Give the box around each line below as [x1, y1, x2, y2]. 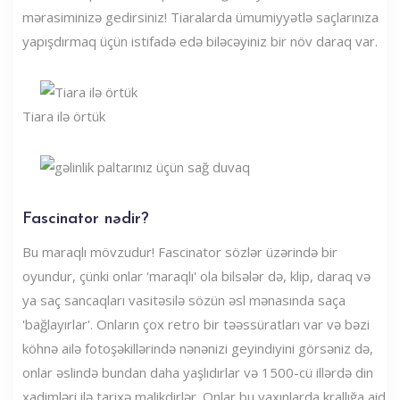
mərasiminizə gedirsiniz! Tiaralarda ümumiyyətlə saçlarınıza [22, 7, 379, 26]
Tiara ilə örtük [22, 106, 105, 125]
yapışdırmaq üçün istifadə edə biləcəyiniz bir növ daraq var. [22, 31, 378, 50]
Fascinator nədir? [22, 210, 149, 228]
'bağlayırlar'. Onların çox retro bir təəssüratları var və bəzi [22, 314, 370, 333]
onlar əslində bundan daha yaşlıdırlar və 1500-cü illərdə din [22, 362, 373, 381]
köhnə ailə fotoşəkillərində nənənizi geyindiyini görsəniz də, [22, 338, 373, 357]
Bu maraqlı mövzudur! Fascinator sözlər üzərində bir [22, 242, 337, 261]
